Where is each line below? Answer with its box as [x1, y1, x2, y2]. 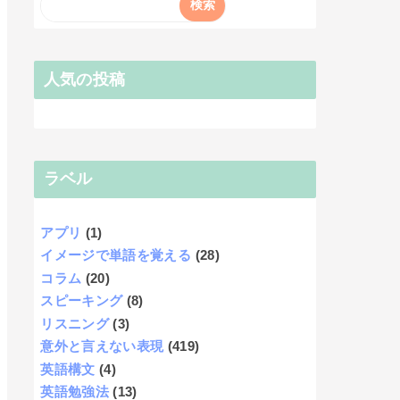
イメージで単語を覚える [40, 247, 192, 263]
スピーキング [40, 293, 123, 309]
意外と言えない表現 [40, 338, 164, 354]
